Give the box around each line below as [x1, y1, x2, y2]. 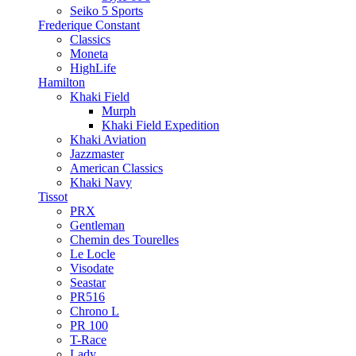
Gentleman [70, 219, 125, 232]
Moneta [70, 47, 108, 60]
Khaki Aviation [70, 133, 146, 146]
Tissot [38, 190, 68, 203]
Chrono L [70, 304, 119, 318]
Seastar [70, 276, 106, 289]
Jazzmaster [70, 147, 124, 161]
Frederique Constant [38, 18, 140, 32]
